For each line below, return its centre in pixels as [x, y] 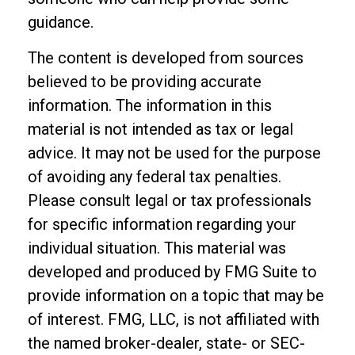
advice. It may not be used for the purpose [174, 153]
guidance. [61, 22]
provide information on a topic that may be [176, 296]
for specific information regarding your [162, 224]
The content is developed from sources [166, 58]
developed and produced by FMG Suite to [172, 272]
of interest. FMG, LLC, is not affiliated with [174, 319]
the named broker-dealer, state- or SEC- [166, 343]
